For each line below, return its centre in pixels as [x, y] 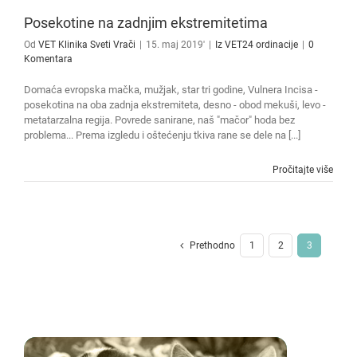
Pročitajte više [303, 170]
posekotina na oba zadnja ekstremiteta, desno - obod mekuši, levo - [175, 105]
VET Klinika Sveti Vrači [87, 45]
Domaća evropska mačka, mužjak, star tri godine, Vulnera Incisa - [171, 90]
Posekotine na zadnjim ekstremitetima [146, 23]
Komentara [48, 59]
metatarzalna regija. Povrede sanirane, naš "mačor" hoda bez [159, 120]
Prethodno [212, 246]
